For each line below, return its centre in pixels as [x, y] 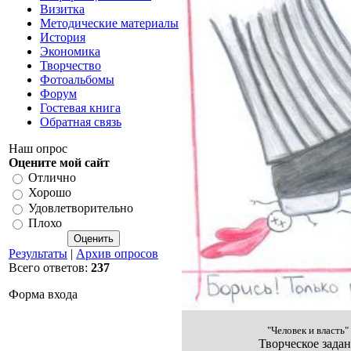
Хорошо [50, 193]
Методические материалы [109, 23]
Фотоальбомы [77, 79]
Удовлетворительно [81, 208]
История [63, 37]
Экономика [70, 51]
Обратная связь [81, 121]
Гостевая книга [80, 107]
